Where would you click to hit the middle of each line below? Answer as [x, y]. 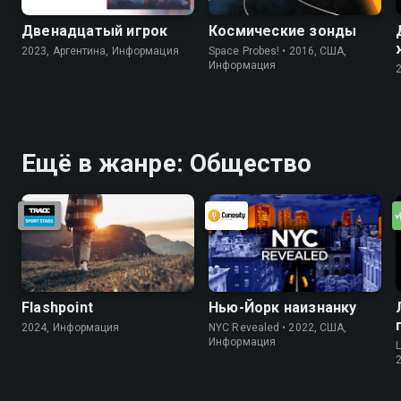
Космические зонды [283, 31]
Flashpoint [57, 307]
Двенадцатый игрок [95, 31]
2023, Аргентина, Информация [100, 51]
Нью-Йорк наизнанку [283, 307]
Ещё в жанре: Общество [167, 164]
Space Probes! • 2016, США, [278, 51]
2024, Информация [71, 327]
